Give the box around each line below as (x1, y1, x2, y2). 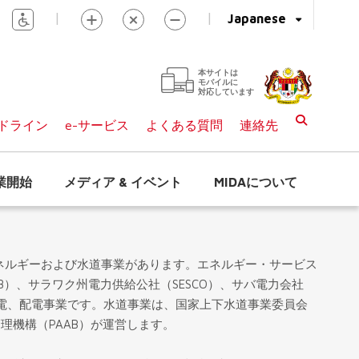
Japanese (228, 11, 286, 26)
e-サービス (65, 118, 129, 132)
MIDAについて (214, 175, 297, 189)
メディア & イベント (64, 175, 182, 189)
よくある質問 (146, 118, 223, 132)
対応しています (198, 87, 254, 96)
